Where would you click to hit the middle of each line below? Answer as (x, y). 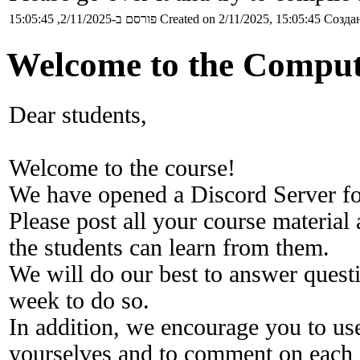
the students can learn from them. (169, 248)
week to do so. (79, 301)
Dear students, (78, 115)
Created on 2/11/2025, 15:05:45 (240, 18)
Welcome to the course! (122, 168)
